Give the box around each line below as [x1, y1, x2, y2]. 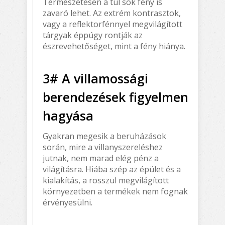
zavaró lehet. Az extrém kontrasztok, [43, 7, 181, 19]
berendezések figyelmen [43, 88, 188, 105]
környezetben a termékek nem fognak [43, 185, 188, 197]
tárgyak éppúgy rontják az [43, 29, 143, 41]
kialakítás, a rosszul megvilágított [43, 174, 169, 186]
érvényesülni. [43, 196, 92, 208]
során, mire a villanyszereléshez [43, 141, 163, 153]
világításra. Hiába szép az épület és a [43, 163, 181, 175]
